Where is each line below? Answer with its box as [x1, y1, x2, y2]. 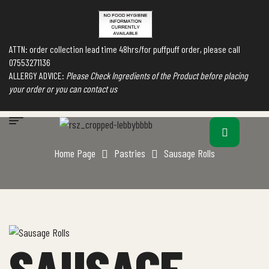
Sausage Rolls [164, 146, 215, 160]
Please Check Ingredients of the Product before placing [66, 70, 248, 81]
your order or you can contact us [9, 83, 117, 94]
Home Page [54, 146, 95, 160]
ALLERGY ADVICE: [9, 70, 66, 81]
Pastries [114, 146, 145, 160]
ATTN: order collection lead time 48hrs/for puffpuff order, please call [9, 43, 240, 55]
